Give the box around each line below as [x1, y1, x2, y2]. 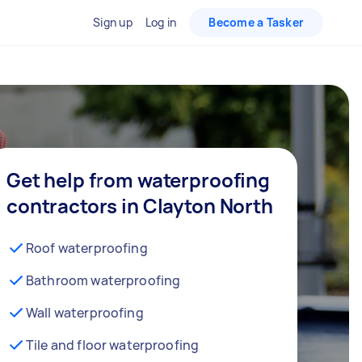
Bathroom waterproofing [26, 271, 181, 289]
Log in [145, 15, 177, 30]
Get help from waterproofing [6, 166, 270, 193]
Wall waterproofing [26, 303, 144, 322]
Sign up [93, 15, 133, 30]
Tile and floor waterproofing [26, 335, 200, 354]
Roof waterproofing [26, 238, 148, 257]
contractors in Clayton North [6, 192, 273, 219]
